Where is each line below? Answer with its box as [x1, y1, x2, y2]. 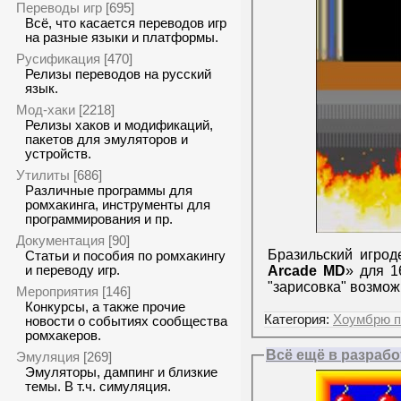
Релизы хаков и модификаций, [25, 118, 213, 132]
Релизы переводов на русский [25, 67, 211, 81]
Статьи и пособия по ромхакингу [25, 249, 226, 263]
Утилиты [16, 167, 70, 183]
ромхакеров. [25, 328, 101, 343]
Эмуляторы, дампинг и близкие [25, 365, 218, 380]
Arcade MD [268, 262, 346, 278]
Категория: [264, 311, 333, 327]
